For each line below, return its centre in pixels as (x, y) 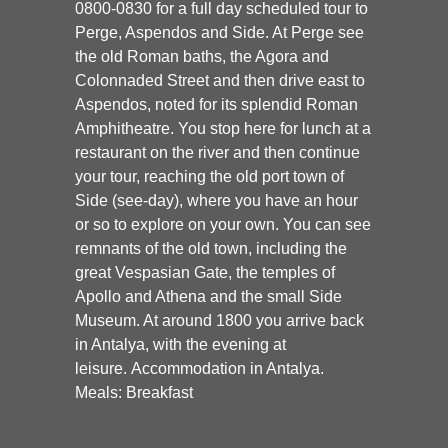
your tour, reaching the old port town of (209, 177)
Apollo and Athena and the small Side (208, 297)
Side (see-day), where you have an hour (216, 201)
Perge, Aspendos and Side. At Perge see (219, 33)
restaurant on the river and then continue (217, 153)
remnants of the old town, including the (211, 249)
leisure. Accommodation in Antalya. (199, 369)
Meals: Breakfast (134, 393)
